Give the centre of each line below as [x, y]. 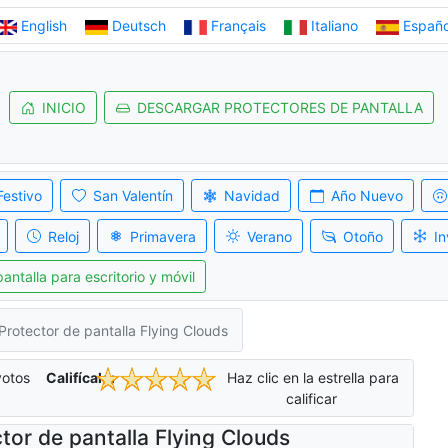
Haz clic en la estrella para [311, 378]
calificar [311, 399]
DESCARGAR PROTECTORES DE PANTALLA [279, 107]
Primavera [162, 236]
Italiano [334, 25]
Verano [269, 236]
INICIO [63, 107]
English [44, 25]
